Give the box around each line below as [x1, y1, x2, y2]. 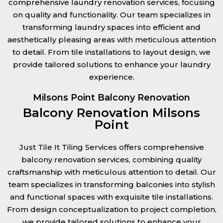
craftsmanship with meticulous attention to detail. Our [7, 167, 216, 177]
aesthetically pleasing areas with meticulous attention [7, 35, 216, 44]
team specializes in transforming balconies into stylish [8, 180, 215, 189]
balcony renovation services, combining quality [21, 155, 202, 164]
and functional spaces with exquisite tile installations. [10, 192, 213, 202]
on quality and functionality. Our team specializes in [12, 10, 211, 19]
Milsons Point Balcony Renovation [33, 92, 190, 103]
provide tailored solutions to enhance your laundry [12, 60, 211, 69]
